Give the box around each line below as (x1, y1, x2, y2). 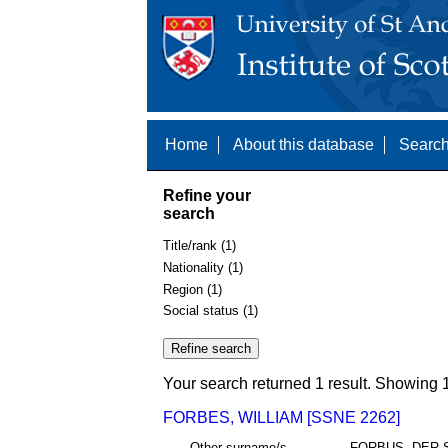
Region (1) (163, 281, 222, 297)
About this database (233, 136, 374, 153)
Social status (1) (163, 303, 258, 319)
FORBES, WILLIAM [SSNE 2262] (163, 409, 400, 427)
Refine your (163, 186, 251, 204)
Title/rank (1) (163, 238, 236, 254)
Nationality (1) (163, 259, 243, 275)
